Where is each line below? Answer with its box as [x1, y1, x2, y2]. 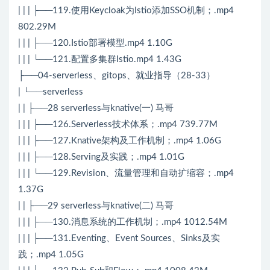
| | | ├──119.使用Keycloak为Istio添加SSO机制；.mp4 [18, 6, 234, 16]
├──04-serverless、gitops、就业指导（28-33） [18, 71, 215, 81]
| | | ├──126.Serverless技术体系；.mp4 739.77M [18, 120, 218, 130]
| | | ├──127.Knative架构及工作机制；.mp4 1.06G [18, 136, 221, 146]
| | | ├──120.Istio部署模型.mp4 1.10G [18, 39, 172, 48]
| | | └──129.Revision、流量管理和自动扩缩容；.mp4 [18, 169, 234, 178]
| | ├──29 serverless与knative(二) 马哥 [18, 201, 174, 211]
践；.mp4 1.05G [18, 250, 84, 260]
